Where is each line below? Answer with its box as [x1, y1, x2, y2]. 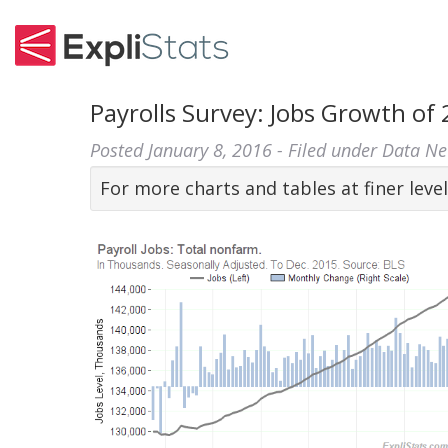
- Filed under [272, 138, 383, 162]
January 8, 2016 [148, 138, 273, 162]
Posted [90, 138, 149, 162]
